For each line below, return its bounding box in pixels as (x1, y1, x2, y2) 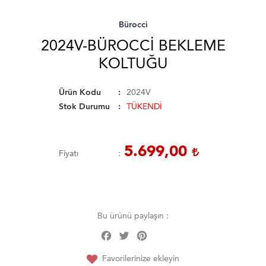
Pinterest (150, 227, 183, 237)
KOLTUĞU (98, 55, 168, 72)
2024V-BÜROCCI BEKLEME (40, 37, 226, 54)
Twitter (132, 227, 157, 237)
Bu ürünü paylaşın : (97, 211, 169, 221)
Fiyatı (59, 148, 78, 159)
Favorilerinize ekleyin (102, 254, 179, 264)
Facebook (114, 227, 151, 237)
